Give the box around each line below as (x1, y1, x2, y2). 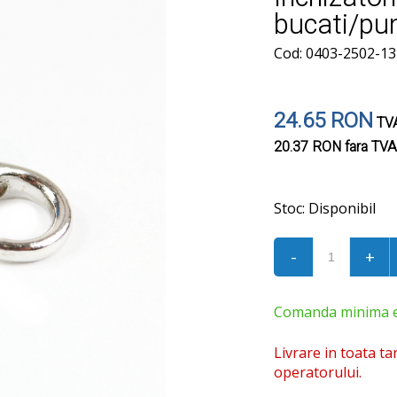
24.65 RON (274, 105, 373, 136)
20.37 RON (274, 136, 341, 158)
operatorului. (274, 362, 362, 382)
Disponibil (305, 198, 376, 218)
